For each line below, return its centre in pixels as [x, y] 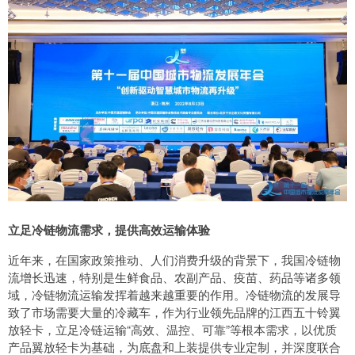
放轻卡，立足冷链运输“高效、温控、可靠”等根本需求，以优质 [172, 330]
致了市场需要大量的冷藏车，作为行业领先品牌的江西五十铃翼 [174, 312]
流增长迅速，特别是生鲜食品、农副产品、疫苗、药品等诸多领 [174, 277]
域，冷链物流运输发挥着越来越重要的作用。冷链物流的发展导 [174, 295]
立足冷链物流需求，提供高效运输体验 [109, 230]
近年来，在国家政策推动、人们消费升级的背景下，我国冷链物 [174, 260]
